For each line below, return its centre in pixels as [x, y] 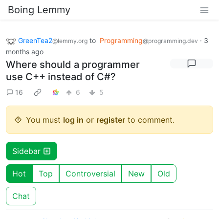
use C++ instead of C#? [61, 77]
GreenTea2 [35, 40]
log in [73, 120]
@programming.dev [170, 41]
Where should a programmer [73, 64]
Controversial [90, 173]
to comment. [150, 120]
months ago [25, 51]
